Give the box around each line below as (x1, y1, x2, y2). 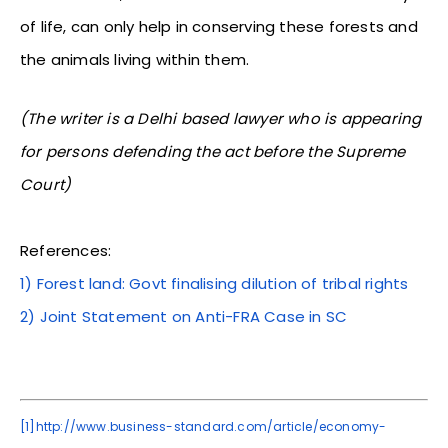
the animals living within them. (20, 48, 250, 70)
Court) (20, 173, 72, 195)
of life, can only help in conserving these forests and (20, 15, 418, 37)
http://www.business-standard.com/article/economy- (35, 417, 387, 435)
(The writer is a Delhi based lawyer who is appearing (20, 107, 422, 129)
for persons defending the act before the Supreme (20, 140, 406, 162)
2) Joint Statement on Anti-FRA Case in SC (20, 305, 348, 327)
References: (20, 239, 112, 261)
